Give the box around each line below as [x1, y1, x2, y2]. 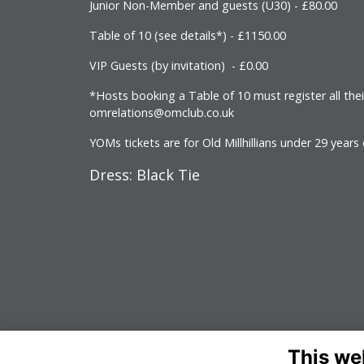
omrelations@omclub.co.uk [89, 105, 234, 121]
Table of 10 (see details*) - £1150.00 [89, 28, 289, 44]
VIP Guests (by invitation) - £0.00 [89, 58, 271, 74]
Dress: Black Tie [89, 165, 200, 185]
